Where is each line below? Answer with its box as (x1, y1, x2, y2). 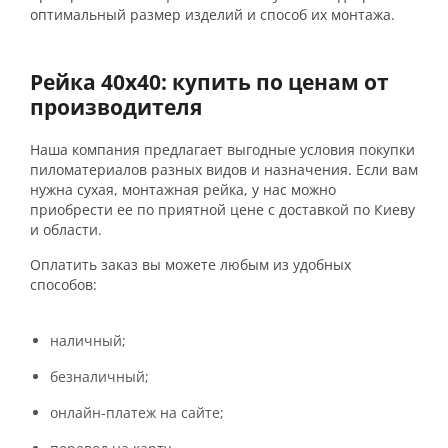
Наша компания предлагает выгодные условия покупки (30, 140, 415, 159)
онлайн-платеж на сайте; (50, 403, 224, 422)
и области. (30, 220, 102, 239)
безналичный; (50, 367, 149, 386)
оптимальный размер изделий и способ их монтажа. (30, 5, 395, 24)
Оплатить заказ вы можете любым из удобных (30, 255, 351, 274)
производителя (30, 93, 202, 121)
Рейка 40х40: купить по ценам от (30, 68, 389, 96)
